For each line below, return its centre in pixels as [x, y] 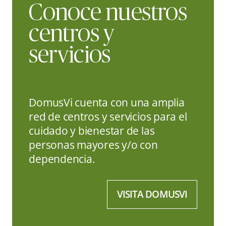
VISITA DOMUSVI [152, 194]
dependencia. [62, 158]
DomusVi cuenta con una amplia [107, 102]
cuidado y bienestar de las [92, 130]
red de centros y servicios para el [108, 116]
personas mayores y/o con [93, 144]
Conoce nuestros [108, 13]
